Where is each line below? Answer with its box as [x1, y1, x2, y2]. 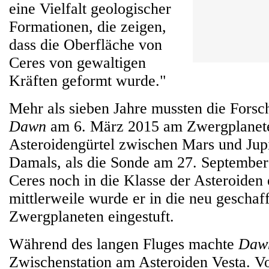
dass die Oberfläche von [9, 36, 162, 53]
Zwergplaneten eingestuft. [9, 208, 174, 225]
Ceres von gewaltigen [9, 54, 146, 71]
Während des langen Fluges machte [9, 235, 238, 253]
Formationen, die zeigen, [9, 18, 166, 35]
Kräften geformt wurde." [9, 72, 166, 89]
